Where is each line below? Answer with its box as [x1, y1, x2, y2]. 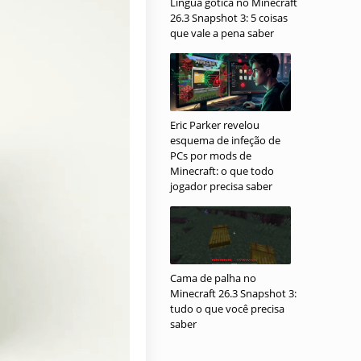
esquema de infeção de [170, 133, 280, 147]
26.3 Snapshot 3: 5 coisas [170, 10, 288, 25]
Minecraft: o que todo [170, 164, 274, 178]
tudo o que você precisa [170, 301, 284, 316]
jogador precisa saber [170, 179, 272, 193]
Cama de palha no [170, 271, 256, 285]
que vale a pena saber [170, 26, 274, 40]
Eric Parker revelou [170, 118, 259, 132]
